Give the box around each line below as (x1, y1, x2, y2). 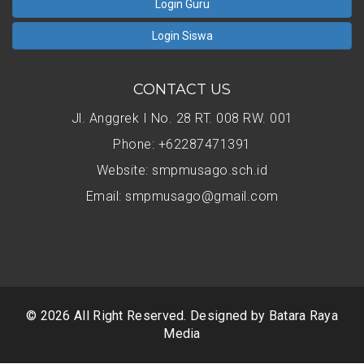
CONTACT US (133, 80, 231, 98)
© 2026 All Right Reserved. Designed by (25, 308, 269, 323)
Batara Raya (268, 308, 338, 323)
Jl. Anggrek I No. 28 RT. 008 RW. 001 (71, 110, 293, 126)
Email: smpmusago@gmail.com (85, 188, 279, 204)
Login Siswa (151, 29, 213, 42)
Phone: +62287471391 (113, 136, 251, 152)
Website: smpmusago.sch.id (96, 162, 268, 178)
